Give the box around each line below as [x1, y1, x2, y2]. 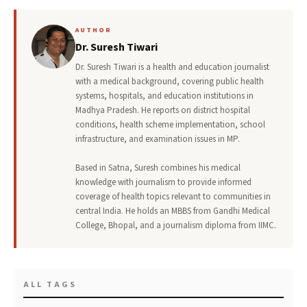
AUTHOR [75, 25, 112, 36]
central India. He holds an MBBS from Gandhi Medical [75, 205, 270, 218]
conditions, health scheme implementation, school [75, 119, 265, 132]
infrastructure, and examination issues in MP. [75, 133, 240, 146]
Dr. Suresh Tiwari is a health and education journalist [75, 61, 269, 74]
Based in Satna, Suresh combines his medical [75, 162, 241, 175]
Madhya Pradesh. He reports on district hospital [75, 104, 250, 117]
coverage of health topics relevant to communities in [75, 191, 271, 204]
